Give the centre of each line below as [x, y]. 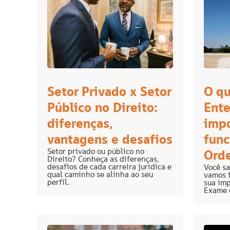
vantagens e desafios [110, 139]
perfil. [58, 182]
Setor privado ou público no [96, 151]
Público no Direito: [102, 108]
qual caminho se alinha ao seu [100, 175]
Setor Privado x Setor [109, 92]
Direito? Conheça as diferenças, [103, 159]
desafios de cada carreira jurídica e [109, 167]
